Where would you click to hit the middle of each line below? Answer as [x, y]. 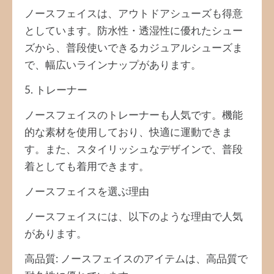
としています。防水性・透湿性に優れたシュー [134, 31]
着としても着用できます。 [87, 167]
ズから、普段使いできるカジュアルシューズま [134, 48]
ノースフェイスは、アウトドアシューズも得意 [134, 14]
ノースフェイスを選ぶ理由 [87, 192]
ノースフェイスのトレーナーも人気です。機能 [134, 115]
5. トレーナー [56, 90]
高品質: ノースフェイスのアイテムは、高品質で [136, 259]
